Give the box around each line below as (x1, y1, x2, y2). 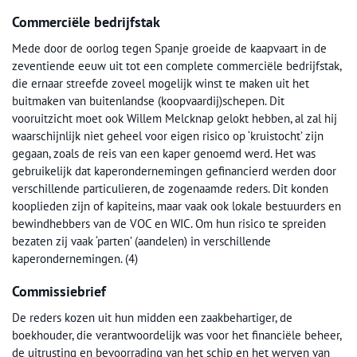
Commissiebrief (12, 282, 106, 300)
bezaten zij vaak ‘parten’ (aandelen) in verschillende (12, 233, 271, 249)
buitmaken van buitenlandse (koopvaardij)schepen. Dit (12, 93, 284, 108)
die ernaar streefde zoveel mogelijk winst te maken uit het (12, 76, 309, 91)
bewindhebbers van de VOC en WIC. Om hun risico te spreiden (12, 216, 326, 231)
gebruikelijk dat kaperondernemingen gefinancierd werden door (12, 163, 336, 178)
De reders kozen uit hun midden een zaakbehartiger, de (12, 310, 292, 325)
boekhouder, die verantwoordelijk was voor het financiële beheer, (12, 328, 341, 343)
